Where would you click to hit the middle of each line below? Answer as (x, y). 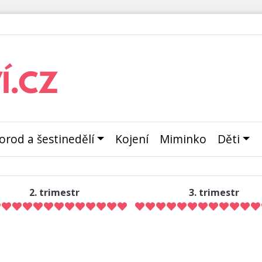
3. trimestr (214, 192)
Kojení (132, 139)
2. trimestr (54, 192)
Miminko (183, 139)
